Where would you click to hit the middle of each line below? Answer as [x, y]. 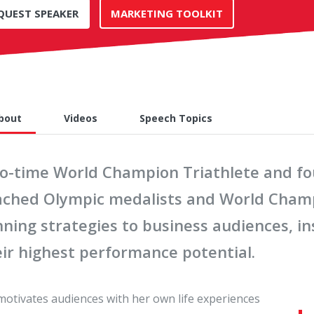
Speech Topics [176, 118]
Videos [81, 118]
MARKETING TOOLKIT [167, 13]
